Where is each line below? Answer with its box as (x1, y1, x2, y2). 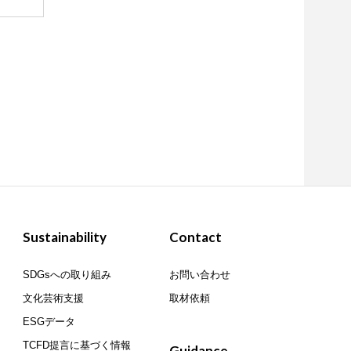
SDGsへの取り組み (23, 269, 112, 281)
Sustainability (23, 229, 107, 246)
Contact (169, 229, 223, 246)
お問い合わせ (169, 269, 231, 281)
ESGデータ (23, 316, 76, 328)
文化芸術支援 (23, 292, 85, 305)
